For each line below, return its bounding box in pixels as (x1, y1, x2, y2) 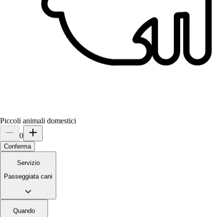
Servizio (16, 159, 40, 167)
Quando (13, 207, 35, 215)
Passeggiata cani (4, 172, 52, 180)
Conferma (4, 142, 31, 150)
